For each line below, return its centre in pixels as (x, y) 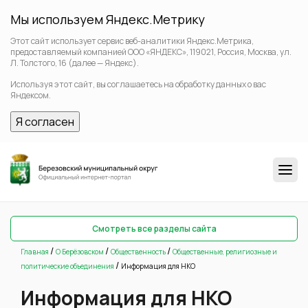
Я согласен (45, 122)
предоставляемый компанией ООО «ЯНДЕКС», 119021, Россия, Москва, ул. (151, 52)
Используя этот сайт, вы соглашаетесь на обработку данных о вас (138, 84)
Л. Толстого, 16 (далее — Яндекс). (75, 63)
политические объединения (67, 266)
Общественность (138, 251)
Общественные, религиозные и (225, 251)
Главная (35, 251)
